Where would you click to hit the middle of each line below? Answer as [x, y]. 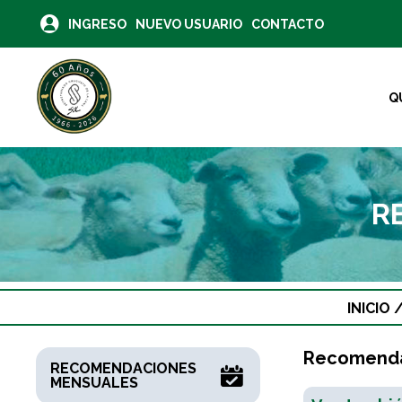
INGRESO [97, 24]
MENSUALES [94, 382]
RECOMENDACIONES [123, 368]
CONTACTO [288, 24]
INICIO [369, 308]
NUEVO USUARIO [189, 24]
